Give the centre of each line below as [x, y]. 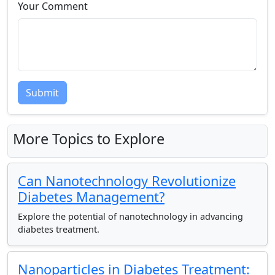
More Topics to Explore [89, 139]
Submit [42, 93]
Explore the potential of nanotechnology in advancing [130, 216]
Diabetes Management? [91, 197]
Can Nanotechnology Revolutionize [127, 181]
